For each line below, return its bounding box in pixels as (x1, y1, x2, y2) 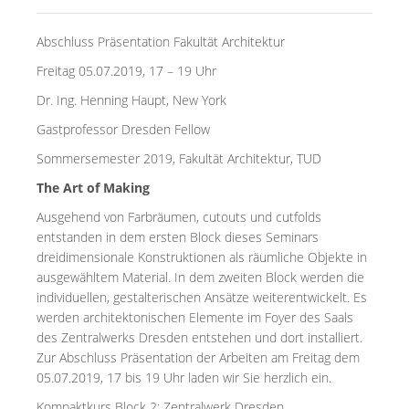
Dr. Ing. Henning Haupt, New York (37, 91, 226, 109)
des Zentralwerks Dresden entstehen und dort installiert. (37, 329, 362, 346)
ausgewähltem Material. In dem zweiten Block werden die (37, 268, 364, 286)
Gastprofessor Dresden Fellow (37, 121, 210, 138)
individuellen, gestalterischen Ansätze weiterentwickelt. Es (37, 288, 367, 306)
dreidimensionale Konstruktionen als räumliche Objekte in (37, 248, 367, 266)
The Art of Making (37, 179, 150, 196)
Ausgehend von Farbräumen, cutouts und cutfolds (37, 208, 321, 225)
